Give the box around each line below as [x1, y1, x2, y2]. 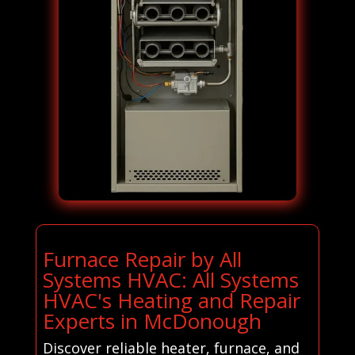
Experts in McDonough [42, 306, 261, 335]
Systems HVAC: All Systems [42, 265, 299, 294]
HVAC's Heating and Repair [42, 285, 300, 315]
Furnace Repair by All [42, 244, 242, 273]
